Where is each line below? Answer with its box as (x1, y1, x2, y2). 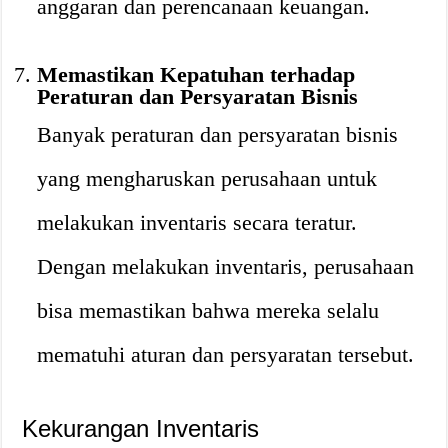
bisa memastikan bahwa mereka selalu (37, 298, 380, 323)
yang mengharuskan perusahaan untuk (37, 166, 378, 191)
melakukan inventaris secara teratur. (37, 210, 358, 235)
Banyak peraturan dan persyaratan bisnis (37, 122, 399, 147)
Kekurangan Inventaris (22, 415, 260, 442)
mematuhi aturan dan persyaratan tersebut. (37, 342, 415, 367)
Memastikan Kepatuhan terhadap (37, 62, 356, 87)
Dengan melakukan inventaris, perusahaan (37, 254, 415, 279)
